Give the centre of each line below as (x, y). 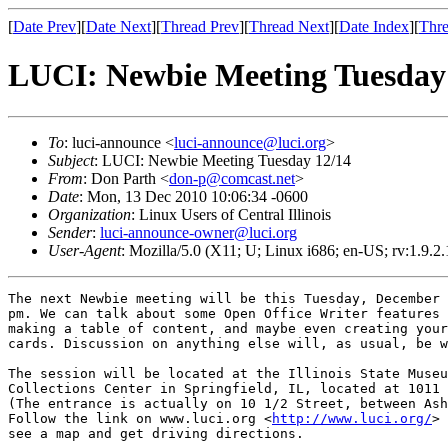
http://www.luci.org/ (352, 418)
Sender (70, 232)
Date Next (118, 26)
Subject (71, 160)
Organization (89, 214)
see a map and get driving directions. (156, 433)
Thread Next (289, 26)
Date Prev (44, 26)
